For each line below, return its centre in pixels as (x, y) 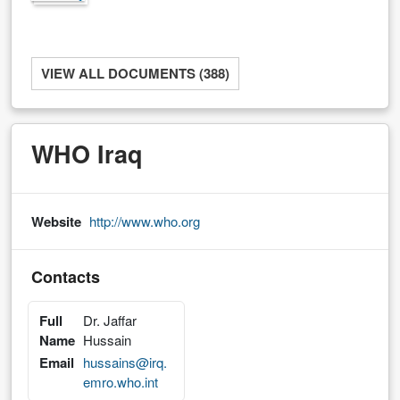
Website (56, 221)
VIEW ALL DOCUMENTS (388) (136, 73)
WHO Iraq (87, 153)
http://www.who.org (145, 221)
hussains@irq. (125, 362)
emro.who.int (121, 381)
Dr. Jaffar (110, 320)
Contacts (66, 276)
